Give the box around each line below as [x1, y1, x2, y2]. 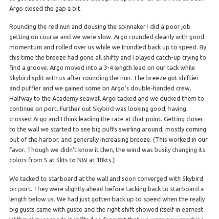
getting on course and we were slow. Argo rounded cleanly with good [9, 33, 204, 41]
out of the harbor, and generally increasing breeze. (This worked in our [9, 136, 208, 143]
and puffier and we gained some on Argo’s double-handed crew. [9, 85, 191, 92]
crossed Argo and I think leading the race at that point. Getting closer [9, 115, 203, 123]
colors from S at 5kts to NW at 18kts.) [9, 156, 115, 164]
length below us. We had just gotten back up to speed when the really [9, 195, 205, 202]
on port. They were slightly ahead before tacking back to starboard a [9, 185, 204, 192]
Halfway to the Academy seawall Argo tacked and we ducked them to [9, 95, 204, 102]
